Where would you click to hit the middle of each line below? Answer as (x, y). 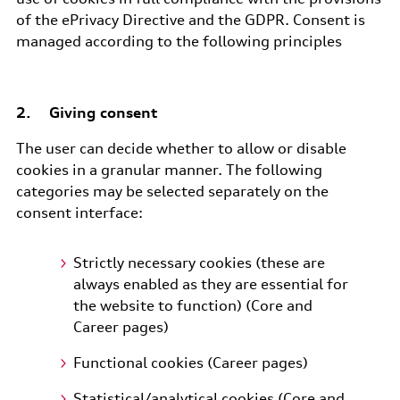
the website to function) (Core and (192, 305)
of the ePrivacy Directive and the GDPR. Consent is (190, 20)
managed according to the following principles (179, 41)
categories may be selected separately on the (172, 191)
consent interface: (79, 212)
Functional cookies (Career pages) (190, 362)
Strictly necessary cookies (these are (199, 262)
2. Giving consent (86, 112)
